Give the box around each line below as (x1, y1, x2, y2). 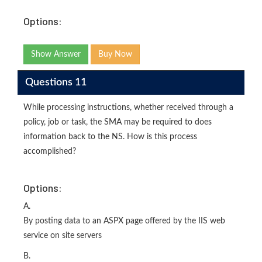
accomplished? (23, 147, 76, 156)
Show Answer (31, 50, 81, 59)
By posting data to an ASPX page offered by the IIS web (23, 217, 225, 226)
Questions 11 (25, 77, 87, 88)
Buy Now (98, 50, 132, 59)
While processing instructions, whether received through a (23, 104, 233, 112)
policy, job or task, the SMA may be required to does (23, 118, 212, 127)
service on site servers (23, 232, 102, 240)
